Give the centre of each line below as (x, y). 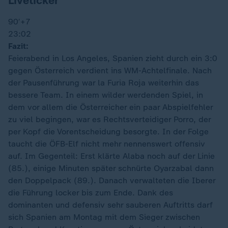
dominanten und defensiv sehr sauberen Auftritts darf (110, 205)
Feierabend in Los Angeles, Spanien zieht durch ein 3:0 (113, 58)
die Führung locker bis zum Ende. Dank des (91, 193)
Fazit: (18, 46)
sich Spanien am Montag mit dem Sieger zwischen (104, 217)
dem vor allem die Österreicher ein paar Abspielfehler (110, 107)
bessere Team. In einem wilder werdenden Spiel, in (106, 95)
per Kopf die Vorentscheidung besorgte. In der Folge (108, 132)
